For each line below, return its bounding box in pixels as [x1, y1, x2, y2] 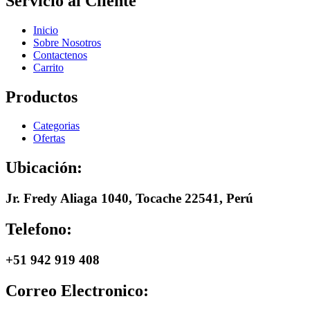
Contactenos [33, 48, 87, 61]
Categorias [33, 120, 80, 132]
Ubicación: [6, 158, 82, 177]
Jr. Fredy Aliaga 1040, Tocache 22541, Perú [6, 191, 253, 206]
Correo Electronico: [6, 282, 149, 300]
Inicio [33, 24, 58, 36]
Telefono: [6, 220, 72, 239]
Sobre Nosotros [33, 36, 101, 48]
